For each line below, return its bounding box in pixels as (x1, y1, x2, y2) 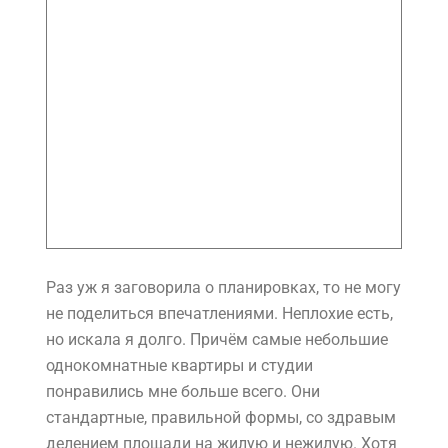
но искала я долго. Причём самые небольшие (46, 330, 388, 350)
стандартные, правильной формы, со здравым (46, 408, 396, 428)
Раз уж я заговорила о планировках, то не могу (46, 278, 401, 298)
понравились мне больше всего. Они (46, 382, 320, 402)
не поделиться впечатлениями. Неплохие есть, (46, 304, 393, 324)
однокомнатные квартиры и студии (46, 356, 313, 376)
